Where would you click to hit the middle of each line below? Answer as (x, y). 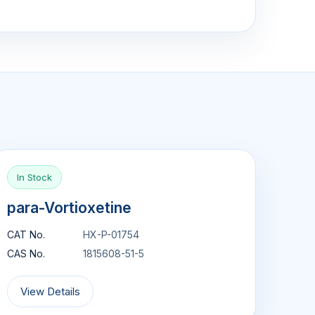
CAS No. (26, 253)
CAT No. (26, 234)
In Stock (34, 177)
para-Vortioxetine (69, 208)
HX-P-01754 (111, 234)
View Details (50, 291)
